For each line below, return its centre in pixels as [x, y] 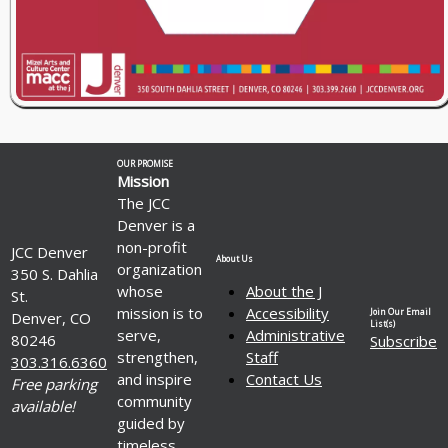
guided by [151, 422]
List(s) [382, 323]
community [154, 400]
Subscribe [403, 340]
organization [159, 268]
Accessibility [287, 312]
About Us [234, 258]
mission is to [160, 312]
